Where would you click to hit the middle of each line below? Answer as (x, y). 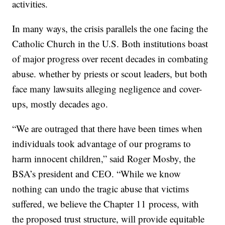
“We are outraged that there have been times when (107, 129)
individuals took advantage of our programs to (102, 144)
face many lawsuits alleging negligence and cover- (107, 89)
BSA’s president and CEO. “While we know (97, 174)
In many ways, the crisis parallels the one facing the (110, 29)
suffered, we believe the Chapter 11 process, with (106, 204)
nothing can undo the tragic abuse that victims (101, 189)
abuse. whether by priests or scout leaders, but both (110, 74)
